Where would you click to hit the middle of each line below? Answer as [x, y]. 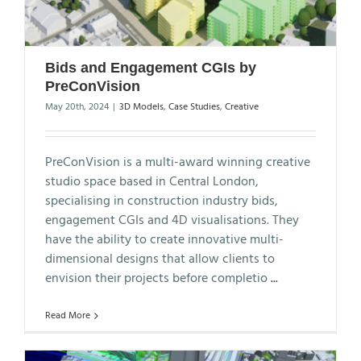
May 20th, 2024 [77, 107]
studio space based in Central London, [152, 182]
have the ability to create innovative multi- [164, 240]
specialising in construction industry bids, [162, 201]
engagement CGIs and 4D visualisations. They [172, 220]
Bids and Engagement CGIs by [151, 67]
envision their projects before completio [158, 278]
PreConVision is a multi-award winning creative [178, 162]
